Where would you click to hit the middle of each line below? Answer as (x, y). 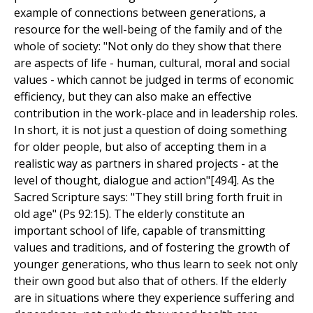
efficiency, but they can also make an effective (133, 97)
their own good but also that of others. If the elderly (150, 281)
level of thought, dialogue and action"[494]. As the (144, 181)
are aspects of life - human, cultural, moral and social (152, 63)
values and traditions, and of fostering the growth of (152, 248)
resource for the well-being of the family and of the (148, 30)
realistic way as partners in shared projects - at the (146, 164)
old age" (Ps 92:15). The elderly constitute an (129, 214)
